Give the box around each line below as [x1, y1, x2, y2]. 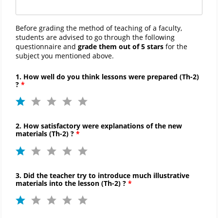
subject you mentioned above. [16, 51, 114, 60]
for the [165, 41, 187, 51]
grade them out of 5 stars [78, 41, 165, 51]
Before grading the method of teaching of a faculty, [16, 23, 182, 33]
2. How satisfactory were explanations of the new [16, 121, 182, 131]
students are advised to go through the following [16, 32, 175, 42]
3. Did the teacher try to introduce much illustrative [16, 171, 189, 181]
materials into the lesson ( [16, 179, 104, 188]
